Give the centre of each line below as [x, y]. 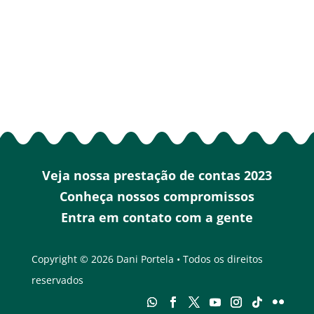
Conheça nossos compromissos [157, 196]
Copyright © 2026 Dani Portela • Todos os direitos [147, 259]
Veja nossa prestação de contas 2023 [157, 175]
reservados [57, 280]
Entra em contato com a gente [157, 217]
